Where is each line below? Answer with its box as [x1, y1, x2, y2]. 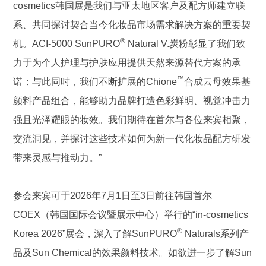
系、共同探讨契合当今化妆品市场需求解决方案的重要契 [13, 20, 251, 30]
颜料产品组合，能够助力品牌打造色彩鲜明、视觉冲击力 [13, 96, 251, 106]
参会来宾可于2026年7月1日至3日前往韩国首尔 [13, 191, 213, 201]
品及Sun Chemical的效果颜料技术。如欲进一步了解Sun [13, 248, 252, 258]
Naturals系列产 [182, 229, 249, 239]
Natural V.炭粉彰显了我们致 [125, 39, 246, 49]
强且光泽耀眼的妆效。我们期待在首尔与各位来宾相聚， [13, 115, 251, 125]
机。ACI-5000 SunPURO [13, 39, 121, 49]
